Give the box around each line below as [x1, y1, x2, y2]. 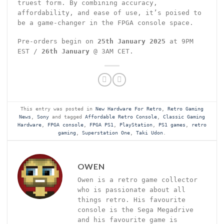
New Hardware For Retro [95, 105, 161, 112]
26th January [41, 47, 89, 55]
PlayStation [119, 121, 152, 128]
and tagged [49, 113, 85, 120]
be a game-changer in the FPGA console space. [17, 19, 193, 27]
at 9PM [165, 37, 193, 45]
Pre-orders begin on [17, 37, 97, 45]
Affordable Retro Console [85, 113, 157, 120]
